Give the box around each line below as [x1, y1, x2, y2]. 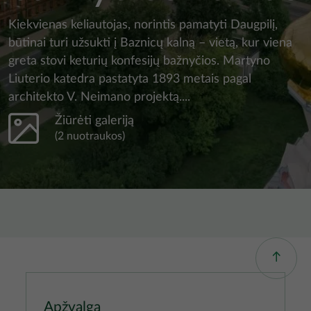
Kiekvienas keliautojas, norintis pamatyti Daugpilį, [8, 19, 278, 31]
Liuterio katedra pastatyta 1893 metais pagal [8, 73, 251, 85]
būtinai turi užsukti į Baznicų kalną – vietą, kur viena [8, 37, 292, 49]
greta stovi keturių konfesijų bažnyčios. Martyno [8, 55, 270, 67]
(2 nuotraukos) [55, 131, 125, 142]
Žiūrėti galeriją [55, 115, 134, 127]
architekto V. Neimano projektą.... [8, 91, 190, 103]
